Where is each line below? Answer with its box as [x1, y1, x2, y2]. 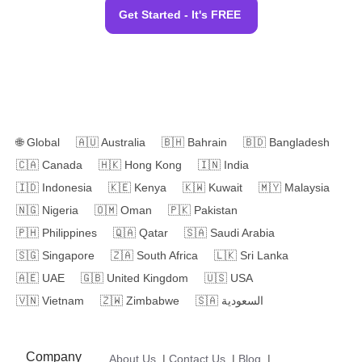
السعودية [221, 293, 263, 307]
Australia [101, 135, 145, 149]
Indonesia [42, 180, 92, 194]
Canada [42, 158, 82, 171]
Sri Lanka [240, 248, 288, 262]
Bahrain [187, 135, 227, 149]
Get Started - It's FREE [118, 7, 241, 21]
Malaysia [284, 180, 330, 194]
